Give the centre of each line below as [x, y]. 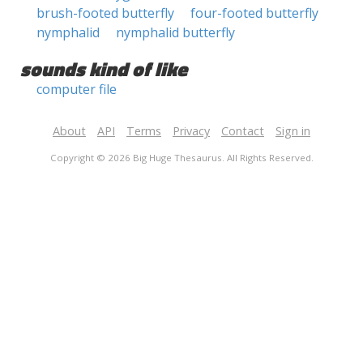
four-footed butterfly [254, 13]
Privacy [191, 131]
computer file [77, 89]
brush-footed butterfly [105, 13]
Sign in [293, 131]
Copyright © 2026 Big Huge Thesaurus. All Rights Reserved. [181, 158]
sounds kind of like [104, 69]
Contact [243, 131]
